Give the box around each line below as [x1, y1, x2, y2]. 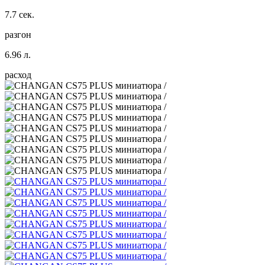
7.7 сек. [5, 9, 34, 20]
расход [5, 70, 31, 80]
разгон [5, 30, 31, 40]
